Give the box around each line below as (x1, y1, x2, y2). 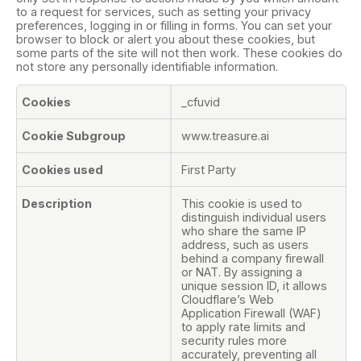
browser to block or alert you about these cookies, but (16, 31, 315, 46)
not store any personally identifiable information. (16, 59, 278, 73)
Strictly (16, 85, 59, 102)
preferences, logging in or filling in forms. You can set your (16, 18, 332, 32)
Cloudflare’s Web (181, 293, 274, 307)
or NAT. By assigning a (181, 265, 302, 280)
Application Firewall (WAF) (181, 306, 322, 321)
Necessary (16, 101, 81, 118)
